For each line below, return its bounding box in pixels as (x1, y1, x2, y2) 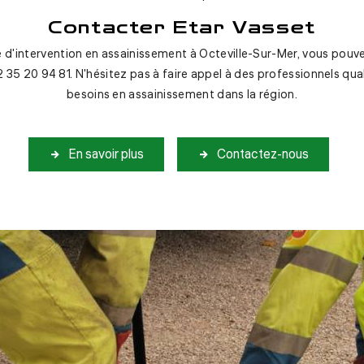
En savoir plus (68, 145, 144, 163)
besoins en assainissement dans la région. (66, 86, 298, 103)
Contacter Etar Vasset (48, 18, 316, 37)
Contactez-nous (217, 145, 309, 163)
